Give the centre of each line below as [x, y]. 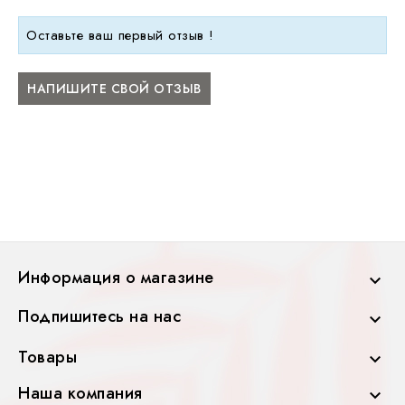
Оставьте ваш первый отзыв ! [120, 35]
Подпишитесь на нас [99, 316]
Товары [47, 357]
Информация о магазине [116, 277]
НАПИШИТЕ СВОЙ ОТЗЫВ [114, 88]
